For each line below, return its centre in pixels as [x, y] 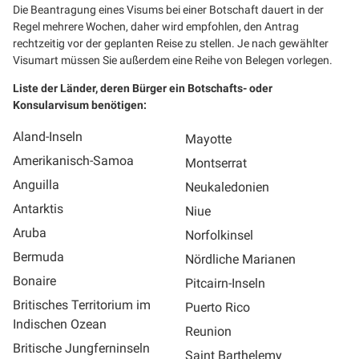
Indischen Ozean [60, 324]
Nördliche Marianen [240, 259]
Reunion [208, 331]
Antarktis [38, 209]
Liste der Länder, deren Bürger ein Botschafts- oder [143, 88]
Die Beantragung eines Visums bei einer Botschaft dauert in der [168, 10]
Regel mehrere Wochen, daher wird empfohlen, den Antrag [156, 26]
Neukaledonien [227, 187]
